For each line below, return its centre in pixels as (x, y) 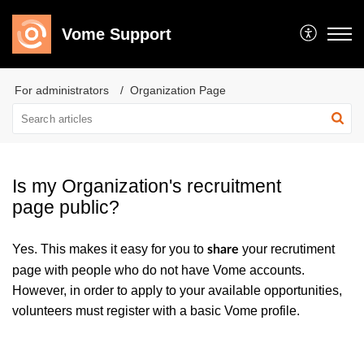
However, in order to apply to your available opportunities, (177, 290)
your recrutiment (288, 249)
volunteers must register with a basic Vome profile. (156, 311)
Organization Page (178, 90)
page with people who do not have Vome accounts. (158, 270)
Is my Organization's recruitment (147, 186)
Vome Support (116, 34)
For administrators (62, 90)
